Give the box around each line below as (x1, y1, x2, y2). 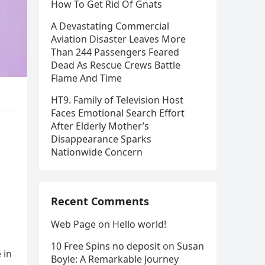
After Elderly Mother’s (51, 119, 149, 132)
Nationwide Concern (51, 146, 143, 159)
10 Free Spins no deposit (51, 240, 160, 253)
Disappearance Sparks (51, 132, 151, 146)
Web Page (51, 218, 96, 231)
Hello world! (112, 218, 166, 231)
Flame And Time (51, 72, 122, 85)
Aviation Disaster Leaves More (51, 33, 186, 46)
